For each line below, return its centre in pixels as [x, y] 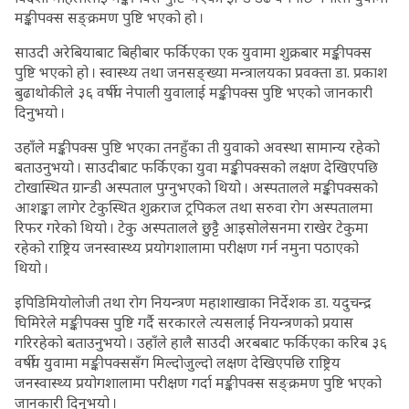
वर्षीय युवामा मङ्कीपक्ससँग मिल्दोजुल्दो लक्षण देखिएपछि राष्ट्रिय [178, 362]
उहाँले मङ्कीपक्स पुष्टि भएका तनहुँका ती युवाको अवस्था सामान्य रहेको [197, 147]
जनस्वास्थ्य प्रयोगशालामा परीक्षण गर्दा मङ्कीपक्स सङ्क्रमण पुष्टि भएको [198, 383]
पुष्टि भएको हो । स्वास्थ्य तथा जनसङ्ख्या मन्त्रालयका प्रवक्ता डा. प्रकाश [201, 72]
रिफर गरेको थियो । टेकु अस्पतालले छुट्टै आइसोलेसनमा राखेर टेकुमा [191, 227]
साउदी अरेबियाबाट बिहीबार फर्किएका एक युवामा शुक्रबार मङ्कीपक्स [193, 52]
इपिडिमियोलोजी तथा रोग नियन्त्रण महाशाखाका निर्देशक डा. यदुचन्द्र [193, 302]
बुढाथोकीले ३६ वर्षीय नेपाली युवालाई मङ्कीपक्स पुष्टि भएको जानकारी [194, 92]
